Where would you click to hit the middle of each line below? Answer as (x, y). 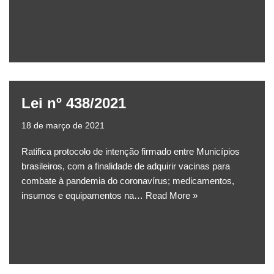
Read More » (172, 196)
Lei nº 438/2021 (74, 103)
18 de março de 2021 (63, 126)
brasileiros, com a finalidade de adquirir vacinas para (126, 166)
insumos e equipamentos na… (83, 196)
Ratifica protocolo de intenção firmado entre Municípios (131, 152)
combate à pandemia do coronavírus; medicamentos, (128, 181)
